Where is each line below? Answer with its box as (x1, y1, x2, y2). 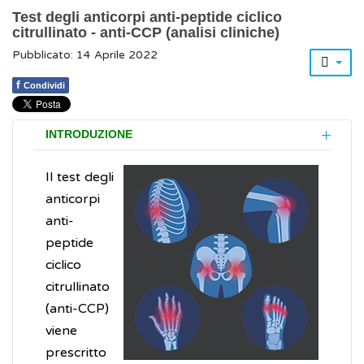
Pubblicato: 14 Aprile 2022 (12, 49, 158, 63)
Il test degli (45, 169, 114, 186)
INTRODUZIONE (45, 128, 132, 141)
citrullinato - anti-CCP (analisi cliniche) (12, 24, 279, 41)
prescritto (45, 344, 106, 362)
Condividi (24, 80, 65, 91)
